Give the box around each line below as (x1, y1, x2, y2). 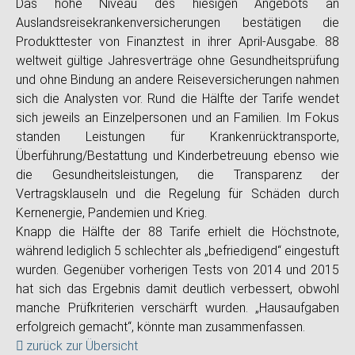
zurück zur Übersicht (26, 338, 138, 353)
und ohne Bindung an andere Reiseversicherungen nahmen (16, 72, 339, 87)
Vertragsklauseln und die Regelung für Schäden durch (16, 186, 339, 201)
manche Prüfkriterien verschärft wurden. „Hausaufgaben (16, 300, 339, 315)
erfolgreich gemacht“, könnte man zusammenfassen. (16, 319, 305, 334)
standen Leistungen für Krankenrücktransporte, (16, 129, 339, 144)
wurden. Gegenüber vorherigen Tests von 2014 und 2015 (16, 262, 339, 277)
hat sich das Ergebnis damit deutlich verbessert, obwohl (16, 281, 339, 296)
